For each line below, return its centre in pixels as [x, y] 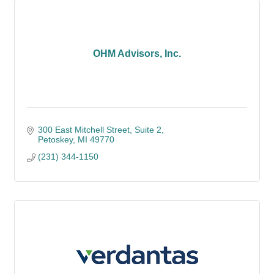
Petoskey [55, 139]
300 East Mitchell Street [83, 130]
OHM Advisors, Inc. [137, 54]
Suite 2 [148, 130]
